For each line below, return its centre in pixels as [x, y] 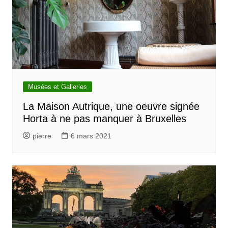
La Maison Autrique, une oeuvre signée [111, 107]
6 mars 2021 [91, 136]
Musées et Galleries [57, 87]
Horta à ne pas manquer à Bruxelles [104, 119]
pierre [42, 136]
